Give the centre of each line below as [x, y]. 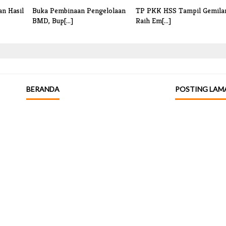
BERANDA [43, 89]
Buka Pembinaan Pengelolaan [79, 11]
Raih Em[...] [153, 21]
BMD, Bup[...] [53, 21]
